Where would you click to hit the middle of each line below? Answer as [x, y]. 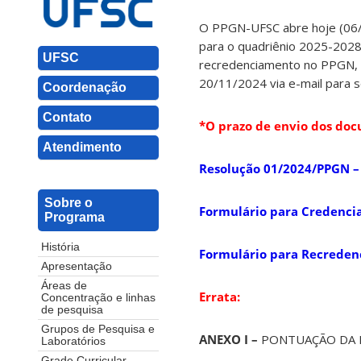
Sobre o [68, 202]
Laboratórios [73, 341]
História [60, 247]
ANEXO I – [230, 340]
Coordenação [85, 87]
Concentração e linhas [98, 297]
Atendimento [82, 147]
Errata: [220, 297]
